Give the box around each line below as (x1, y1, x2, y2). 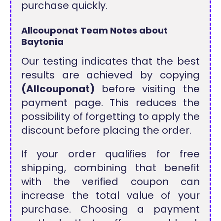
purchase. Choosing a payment (21, 202, 200, 217)
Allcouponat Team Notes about (21, 24, 168, 37)
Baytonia (21, 36, 64, 48)
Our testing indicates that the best (21, 54, 200, 69)
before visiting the (95, 82, 200, 96)
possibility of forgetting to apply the (21, 110, 200, 124)
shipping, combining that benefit (21, 161, 200, 175)
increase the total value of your (21, 188, 200, 203)
